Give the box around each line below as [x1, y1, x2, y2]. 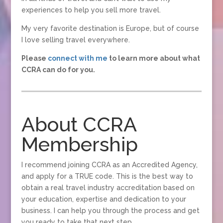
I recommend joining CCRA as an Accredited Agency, [21, 160, 198, 169]
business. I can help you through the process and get [21, 206, 200, 215]
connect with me [47, 54, 108, 62]
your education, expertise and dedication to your [21, 195, 186, 203]
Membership [21, 132, 138, 156]
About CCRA [21, 112, 136, 136]
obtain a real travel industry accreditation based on [21, 183, 195, 192]
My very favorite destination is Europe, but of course [21, 24, 199, 32]
